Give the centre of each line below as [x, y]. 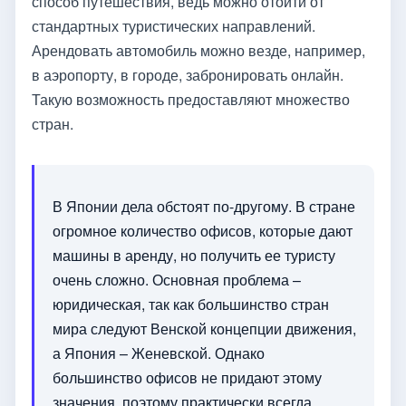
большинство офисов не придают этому [187, 377]
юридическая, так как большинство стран [191, 304]
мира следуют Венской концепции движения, [204, 328]
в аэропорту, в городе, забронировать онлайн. [188, 74]
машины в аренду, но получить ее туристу [194, 255]
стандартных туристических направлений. [174, 25]
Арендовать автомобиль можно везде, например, [198, 50]
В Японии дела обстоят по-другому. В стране [204, 206]
